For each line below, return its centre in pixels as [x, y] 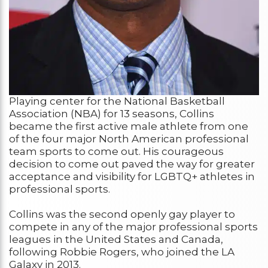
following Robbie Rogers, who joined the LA [122, 252]
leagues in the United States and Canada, [116, 240]
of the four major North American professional [129, 139]
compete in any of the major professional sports [133, 227]
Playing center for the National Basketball [117, 101]
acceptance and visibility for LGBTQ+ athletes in [132, 177]
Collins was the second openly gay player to [122, 214]
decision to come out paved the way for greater [132, 164]
